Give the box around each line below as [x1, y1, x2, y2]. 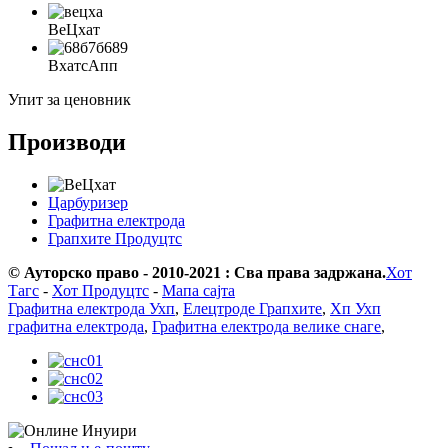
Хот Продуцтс [52, 281, 149, 299]
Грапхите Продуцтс [48, 229, 182, 247]
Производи [8, 128, 126, 155]
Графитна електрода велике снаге [152, 317, 381, 335]
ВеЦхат [48, 20, 100, 38]
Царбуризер [48, 193, 128, 211]
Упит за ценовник [8, 90, 131, 108]
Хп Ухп [330, 299, 381, 317]
